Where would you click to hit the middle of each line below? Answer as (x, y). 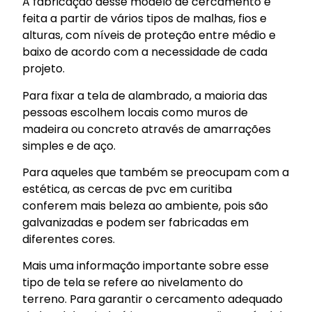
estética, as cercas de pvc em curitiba (127, 189)
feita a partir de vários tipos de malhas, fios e (145, 19)
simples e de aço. (71, 146)
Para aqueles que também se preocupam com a (156, 172)
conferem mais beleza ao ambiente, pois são (146, 205)
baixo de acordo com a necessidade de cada (145, 52)
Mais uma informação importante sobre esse (146, 266)
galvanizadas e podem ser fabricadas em (136, 222)
